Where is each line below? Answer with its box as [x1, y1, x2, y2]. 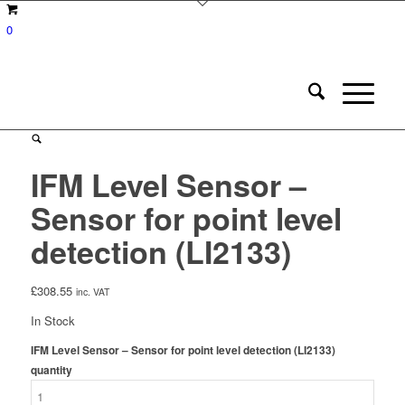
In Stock [30, 312, 75, 330]
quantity [30, 363, 72, 379]
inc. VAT [75, 285, 109, 298]
